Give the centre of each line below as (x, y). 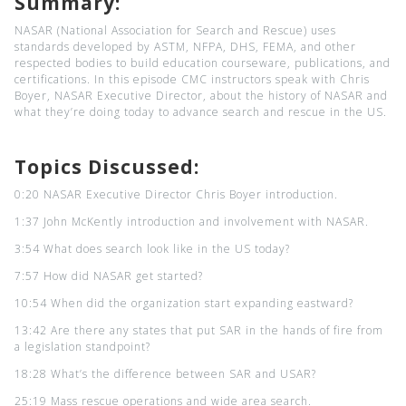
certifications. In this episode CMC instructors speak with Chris (192, 79)
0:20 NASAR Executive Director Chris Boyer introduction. (176, 194)
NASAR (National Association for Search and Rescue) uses (175, 30)
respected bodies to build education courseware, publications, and (202, 63)
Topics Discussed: (106, 166)
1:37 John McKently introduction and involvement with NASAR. (191, 221)
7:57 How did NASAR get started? (108, 275)
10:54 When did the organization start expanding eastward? (184, 303)
